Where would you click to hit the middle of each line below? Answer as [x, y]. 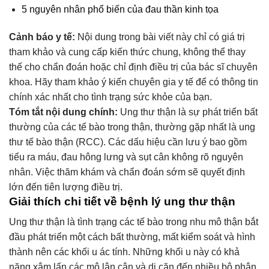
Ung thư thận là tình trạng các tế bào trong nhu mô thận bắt [134, 222]
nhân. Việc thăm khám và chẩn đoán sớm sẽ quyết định [127, 172]
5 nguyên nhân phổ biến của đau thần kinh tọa [120, 10]
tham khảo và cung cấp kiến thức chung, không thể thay [127, 52]
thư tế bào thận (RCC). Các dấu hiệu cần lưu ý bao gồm [128, 142]
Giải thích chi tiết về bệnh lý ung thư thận [122, 201]
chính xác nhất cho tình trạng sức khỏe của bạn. [110, 97]
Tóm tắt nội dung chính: [63, 112]
